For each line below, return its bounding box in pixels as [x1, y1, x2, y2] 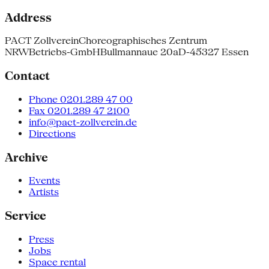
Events [29, 175, 60, 187]
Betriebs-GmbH [29, 46, 100, 58]
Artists [29, 186, 59, 198]
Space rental [29, 256, 86, 268]
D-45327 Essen [178, 46, 249, 58]
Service [5, 209, 46, 223]
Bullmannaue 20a [100, 46, 178, 58]
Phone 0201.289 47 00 [29, 93, 133, 105]
